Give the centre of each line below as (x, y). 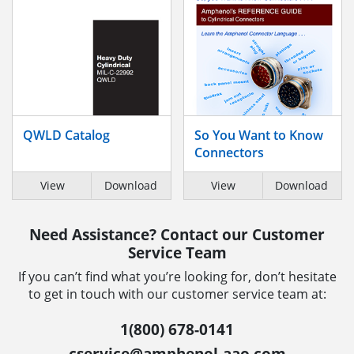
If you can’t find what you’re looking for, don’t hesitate (177, 276)
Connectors (229, 152)
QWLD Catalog (66, 135)
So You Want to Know (258, 135)
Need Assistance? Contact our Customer (177, 234)
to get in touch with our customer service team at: (177, 294)
